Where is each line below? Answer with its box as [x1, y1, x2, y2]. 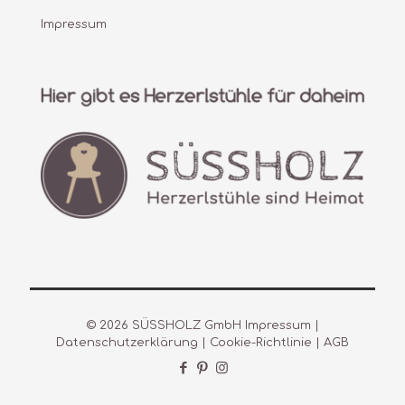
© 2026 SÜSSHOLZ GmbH [86, 319, 245, 333]
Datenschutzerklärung [56, 336, 198, 350]
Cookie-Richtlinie [210, 336, 312, 350]
